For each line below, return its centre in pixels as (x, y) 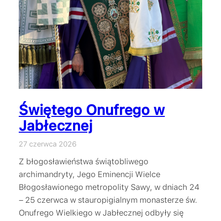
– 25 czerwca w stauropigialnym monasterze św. (108, 200)
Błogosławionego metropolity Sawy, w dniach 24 (109, 187)
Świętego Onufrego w (92, 110)
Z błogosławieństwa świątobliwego (84, 162)
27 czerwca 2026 (48, 144)
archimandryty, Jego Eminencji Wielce (90, 174)
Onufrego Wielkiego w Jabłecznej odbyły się (101, 213)
